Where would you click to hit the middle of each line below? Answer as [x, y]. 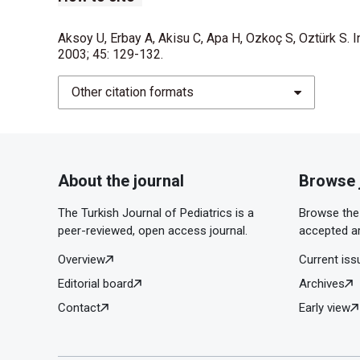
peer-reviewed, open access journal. [153, 230]
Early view [325, 307]
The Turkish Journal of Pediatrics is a [156, 213]
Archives [322, 283]
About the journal [121, 180]
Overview [82, 259]
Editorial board [96, 283]
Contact [79, 307]
